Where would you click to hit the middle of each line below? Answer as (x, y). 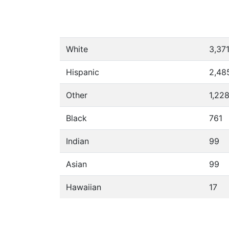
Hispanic (83, 72)
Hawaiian (84, 187)
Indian (77, 141)
